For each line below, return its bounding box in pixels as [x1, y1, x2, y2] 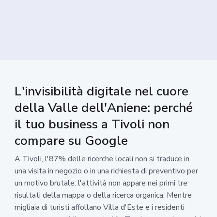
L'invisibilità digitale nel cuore [15, 82, 188, 100]
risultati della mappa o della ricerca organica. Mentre [15, 189, 192, 201]
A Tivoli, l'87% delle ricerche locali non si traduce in [15, 153, 189, 164]
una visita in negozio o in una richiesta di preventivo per [15, 165, 198, 176]
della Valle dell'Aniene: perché [15, 99, 193, 116]
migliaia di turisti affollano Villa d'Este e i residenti [15, 201, 185, 213]
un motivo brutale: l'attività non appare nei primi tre [15, 177, 187, 188]
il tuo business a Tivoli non [15, 115, 170, 133]
